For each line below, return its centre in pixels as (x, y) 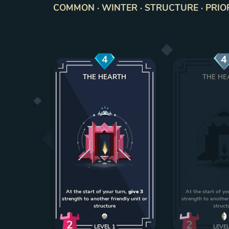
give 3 (136, 191)
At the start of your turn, (97, 191)
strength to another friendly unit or (105, 199)
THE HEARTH (105, 77)
